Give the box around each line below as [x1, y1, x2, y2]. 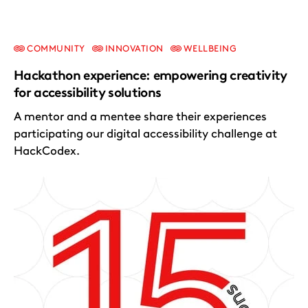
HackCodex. [14, 144, 80, 158]
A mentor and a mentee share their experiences [14, 109, 267, 124]
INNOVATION [102, 43, 164, 54]
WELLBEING [181, 43, 237, 54]
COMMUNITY [25, 43, 85, 54]
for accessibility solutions [14, 85, 162, 101]
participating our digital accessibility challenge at [14, 126, 277, 141]
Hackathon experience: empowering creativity [14, 67, 287, 84]
